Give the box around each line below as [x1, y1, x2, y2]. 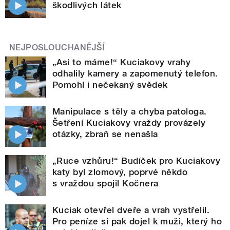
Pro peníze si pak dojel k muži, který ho [52, 216, 222, 226]
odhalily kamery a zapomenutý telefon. [52, 68, 218, 79]
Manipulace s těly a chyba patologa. [52, 106, 207, 117]
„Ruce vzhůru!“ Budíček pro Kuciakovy [52, 155, 221, 166]
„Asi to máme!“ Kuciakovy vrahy [52, 56, 191, 67]
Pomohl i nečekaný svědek [52, 79, 168, 90]
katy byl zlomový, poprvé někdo [52, 166, 188, 177]
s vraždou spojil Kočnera [52, 178, 159, 188]
